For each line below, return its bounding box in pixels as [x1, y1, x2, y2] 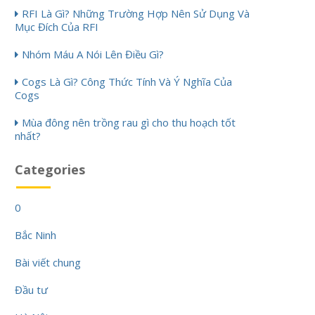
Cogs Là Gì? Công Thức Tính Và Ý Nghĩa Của [22, 75, 232, 89]
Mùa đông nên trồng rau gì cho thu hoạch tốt [22, 115, 236, 130]
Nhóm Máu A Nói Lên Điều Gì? [22, 47, 164, 62]
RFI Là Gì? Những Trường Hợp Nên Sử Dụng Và [22, 6, 250, 21]
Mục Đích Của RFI [15, 20, 98, 34]
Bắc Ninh [15, 228, 56, 243]
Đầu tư [15, 283, 48, 297]
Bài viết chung [15, 255, 81, 270]
